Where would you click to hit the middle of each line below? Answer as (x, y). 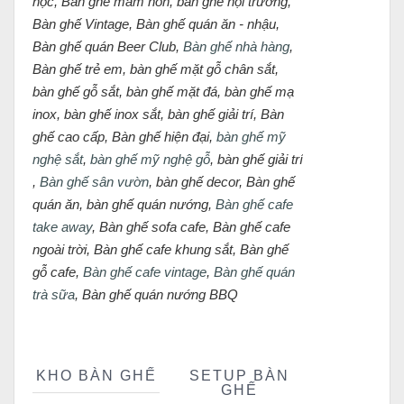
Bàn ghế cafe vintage (145, 272)
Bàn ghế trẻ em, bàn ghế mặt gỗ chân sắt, (156, 69)
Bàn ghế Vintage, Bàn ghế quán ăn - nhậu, (156, 24)
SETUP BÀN (239, 376)
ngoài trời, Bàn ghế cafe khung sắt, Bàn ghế (161, 250)
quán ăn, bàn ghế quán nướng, (124, 205)
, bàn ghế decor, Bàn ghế (222, 182)
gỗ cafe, (58, 272)
